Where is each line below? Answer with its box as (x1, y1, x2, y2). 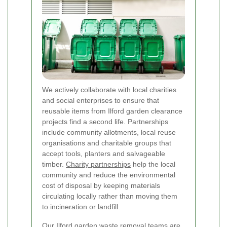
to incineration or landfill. (42, 202, 120, 211)
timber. (42, 160, 66, 168)
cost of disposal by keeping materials (42, 181, 160, 190)
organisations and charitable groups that (42, 138, 171, 147)
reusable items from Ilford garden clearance (42, 106, 182, 115)
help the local (131, 160, 175, 168)
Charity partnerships (66, 160, 131, 168)
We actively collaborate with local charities (42, 85, 176, 94)
